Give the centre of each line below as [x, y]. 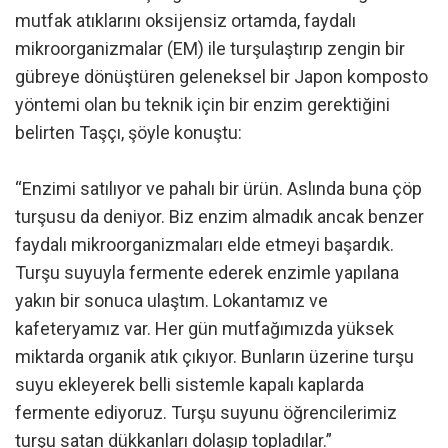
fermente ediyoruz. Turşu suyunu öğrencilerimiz [206, 412]
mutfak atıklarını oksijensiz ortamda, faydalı [185, 20]
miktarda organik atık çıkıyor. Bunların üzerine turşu [214, 356]
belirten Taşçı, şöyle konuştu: [128, 132]
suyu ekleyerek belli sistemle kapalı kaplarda [189, 384]
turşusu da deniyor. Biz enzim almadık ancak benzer [219, 216]
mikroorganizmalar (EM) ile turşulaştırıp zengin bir [210, 48]
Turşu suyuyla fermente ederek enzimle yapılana [207, 272]
